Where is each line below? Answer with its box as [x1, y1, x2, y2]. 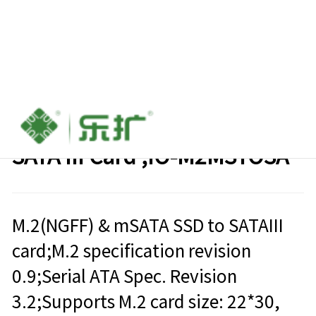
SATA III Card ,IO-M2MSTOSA [11, 145, 288, 167]
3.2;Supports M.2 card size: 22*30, [11, 293, 280, 311]
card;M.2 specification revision [11, 243, 251, 260]
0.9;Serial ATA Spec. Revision [11, 268, 237, 286]
